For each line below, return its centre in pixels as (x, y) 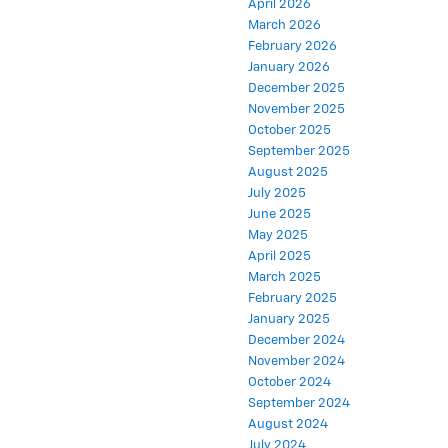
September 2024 (299, 393)
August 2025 (288, 162)
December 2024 (296, 330)
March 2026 (284, 15)
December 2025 (296, 78)
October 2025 (289, 120)
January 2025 (289, 309)
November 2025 (296, 99)
